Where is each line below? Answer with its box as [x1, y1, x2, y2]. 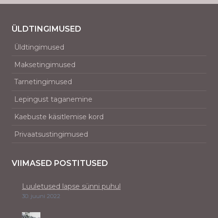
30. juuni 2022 [22, 193, 60, 200]
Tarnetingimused [14, 77, 72, 87]
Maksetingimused [14, 60, 75, 69]
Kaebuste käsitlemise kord [14, 112, 104, 122]
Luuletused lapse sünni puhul [22, 182, 121, 191]
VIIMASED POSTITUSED [12, 159, 108, 168]
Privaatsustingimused [14, 129, 88, 139]
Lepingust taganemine [14, 95, 92, 104]
